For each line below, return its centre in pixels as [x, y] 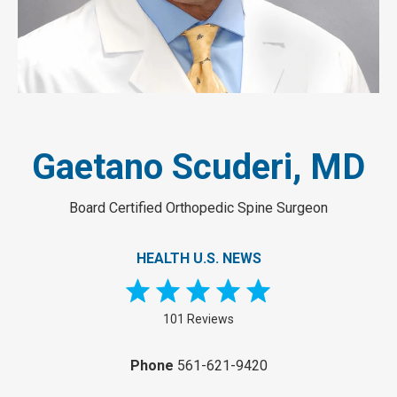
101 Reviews [198, 319]
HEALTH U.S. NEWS [198, 259]
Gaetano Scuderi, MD [198, 167]
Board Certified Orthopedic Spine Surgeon [198, 208]
